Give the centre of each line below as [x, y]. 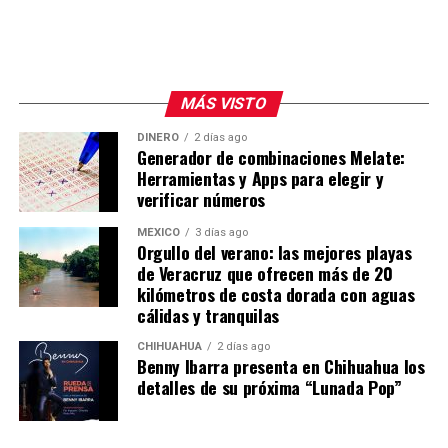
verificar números [200, 199]
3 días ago [221, 233]
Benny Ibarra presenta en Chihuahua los [280, 366]
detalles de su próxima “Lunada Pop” [269, 387]
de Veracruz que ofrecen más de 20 [264, 273]
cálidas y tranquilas [207, 315]
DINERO [157, 138]
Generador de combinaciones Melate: [270, 157]
